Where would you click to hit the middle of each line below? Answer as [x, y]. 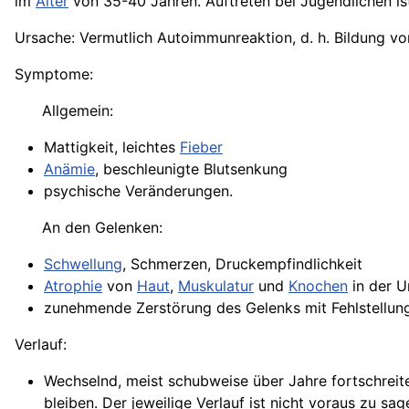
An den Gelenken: [102, 227]
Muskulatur [216, 286]
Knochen [318, 286]
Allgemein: [78, 110]
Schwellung [83, 264]
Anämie [69, 169]
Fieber [201, 147]
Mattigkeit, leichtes [112, 147]
